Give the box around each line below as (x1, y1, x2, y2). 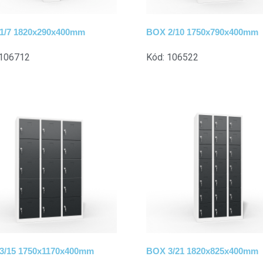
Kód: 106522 (146, 51, 198, 63)
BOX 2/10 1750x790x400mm (146, 26, 258, 37)
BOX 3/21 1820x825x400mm (146, 246, 258, 257)
